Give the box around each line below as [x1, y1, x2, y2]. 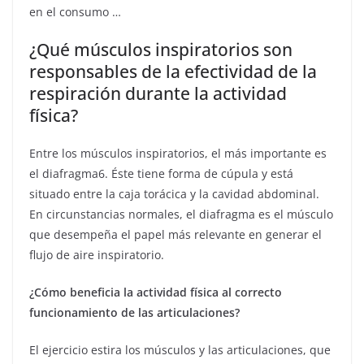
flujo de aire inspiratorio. [29, 247, 164, 262]
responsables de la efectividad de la [29, 60, 317, 83]
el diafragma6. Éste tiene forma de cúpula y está [29, 166, 293, 181]
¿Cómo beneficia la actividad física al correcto [29, 284, 282, 300]
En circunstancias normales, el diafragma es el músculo [29, 206, 333, 222]
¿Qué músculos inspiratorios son [29, 38, 292, 61]
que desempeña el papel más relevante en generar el [29, 227, 322, 242]
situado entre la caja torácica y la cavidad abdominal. [29, 186, 319, 201]
